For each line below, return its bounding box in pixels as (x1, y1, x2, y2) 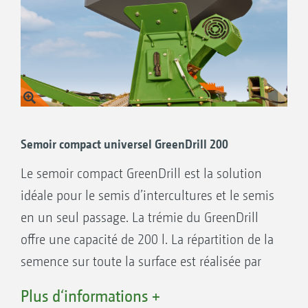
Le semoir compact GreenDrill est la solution (21, 165, 262, 181)
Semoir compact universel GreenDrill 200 (21, 136, 228, 151)
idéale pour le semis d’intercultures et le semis (21, 187, 274, 203)
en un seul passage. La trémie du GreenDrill (21, 209, 258, 225)
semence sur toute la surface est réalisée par (21, 253, 261, 269)
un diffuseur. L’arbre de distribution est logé (21, 275, 258, 291)
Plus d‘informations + (21, 286, 160, 305)
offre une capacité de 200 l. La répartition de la (21, 231, 274, 247)
